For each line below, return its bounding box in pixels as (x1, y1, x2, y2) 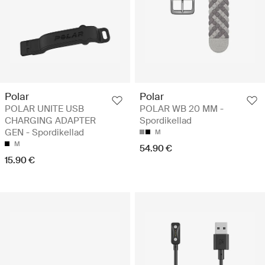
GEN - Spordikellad (5, 127, 84, 139)
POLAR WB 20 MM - (140, 103, 224, 115)
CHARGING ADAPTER (5, 115, 96, 127)
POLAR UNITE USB (5, 103, 84, 115)
